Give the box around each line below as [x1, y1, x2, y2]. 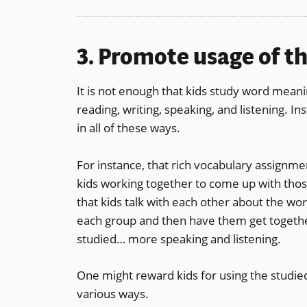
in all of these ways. [77, 119, 180, 136]
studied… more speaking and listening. [77, 230, 281, 247]
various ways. [77, 286, 149, 302]
